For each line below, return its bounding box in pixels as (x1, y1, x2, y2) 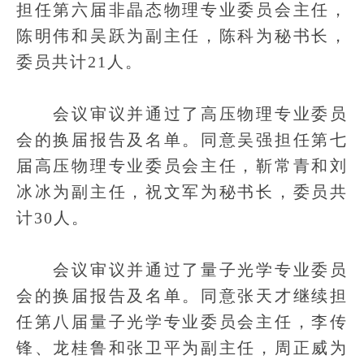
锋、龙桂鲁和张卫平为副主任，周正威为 (16, 339, 348, 357)
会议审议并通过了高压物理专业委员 (16, 105, 348, 123)
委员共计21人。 (16, 53, 143, 71)
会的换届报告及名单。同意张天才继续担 (16, 287, 348, 305)
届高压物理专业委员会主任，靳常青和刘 (16, 157, 348, 175)
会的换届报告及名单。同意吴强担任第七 (16, 131, 348, 149)
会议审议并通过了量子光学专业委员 (16, 261, 348, 279)
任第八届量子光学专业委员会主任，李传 (16, 313, 348, 331)
